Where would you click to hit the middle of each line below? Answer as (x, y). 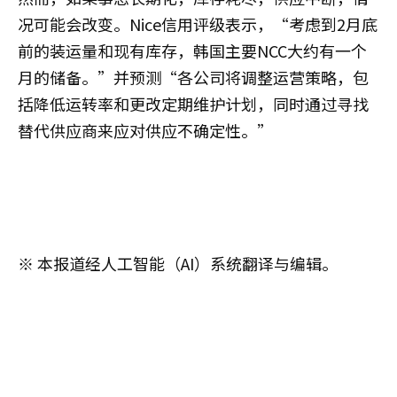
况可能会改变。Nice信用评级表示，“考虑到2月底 (198, 24)
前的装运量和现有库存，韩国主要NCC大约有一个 (192, 51)
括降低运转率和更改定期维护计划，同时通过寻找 (193, 104)
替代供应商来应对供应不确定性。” (145, 130)
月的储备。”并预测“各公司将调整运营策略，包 (193, 77)
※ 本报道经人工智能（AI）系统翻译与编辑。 (178, 263)
